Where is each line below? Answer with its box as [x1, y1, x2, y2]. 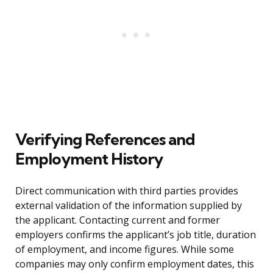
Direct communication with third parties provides [15, 184, 238, 198]
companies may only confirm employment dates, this [15, 257, 254, 271]
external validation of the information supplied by [15, 199, 242, 213]
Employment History [15, 149, 163, 169]
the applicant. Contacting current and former [15, 213, 220, 227]
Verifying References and [15, 129, 195, 150]
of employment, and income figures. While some [15, 243, 234, 257]
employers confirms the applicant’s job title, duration [15, 228, 256, 242]
